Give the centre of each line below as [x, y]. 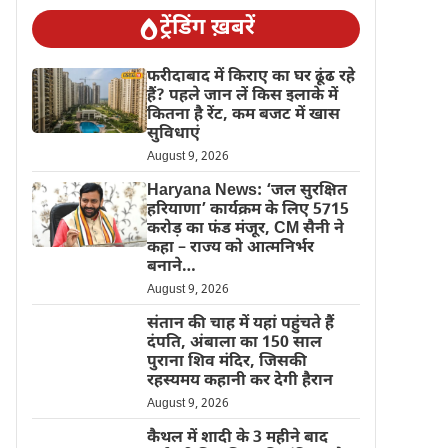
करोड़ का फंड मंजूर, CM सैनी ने [245, 229]
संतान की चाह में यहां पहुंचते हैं [240, 324]
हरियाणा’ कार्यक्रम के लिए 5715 [247, 210]
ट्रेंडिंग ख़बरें [207, 28]
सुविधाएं [173, 134]
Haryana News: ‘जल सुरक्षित [246, 191]
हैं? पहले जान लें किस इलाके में [242, 96]
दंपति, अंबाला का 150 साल [234, 343]
